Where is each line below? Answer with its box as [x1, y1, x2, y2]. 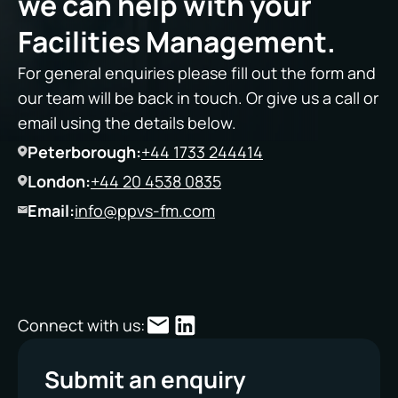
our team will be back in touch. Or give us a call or [18, 86, 378, 108]
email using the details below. [18, 111, 236, 133]
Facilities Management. [18, 21, 336, 61]
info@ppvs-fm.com [75, 199, 215, 221]
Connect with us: [18, 314, 145, 336]
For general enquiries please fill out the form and [18, 61, 376, 84]
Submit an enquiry [44, 362, 246, 395]
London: [28, 170, 91, 192]
